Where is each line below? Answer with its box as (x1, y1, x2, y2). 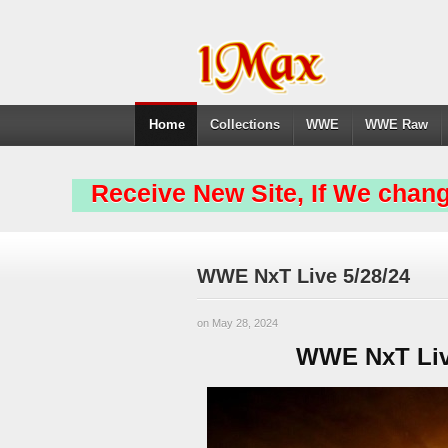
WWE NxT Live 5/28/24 (197, 265, 410, 287)
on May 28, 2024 (197, 317, 278, 329)
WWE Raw (365, 117, 429, 132)
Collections (210, 117, 281, 132)
